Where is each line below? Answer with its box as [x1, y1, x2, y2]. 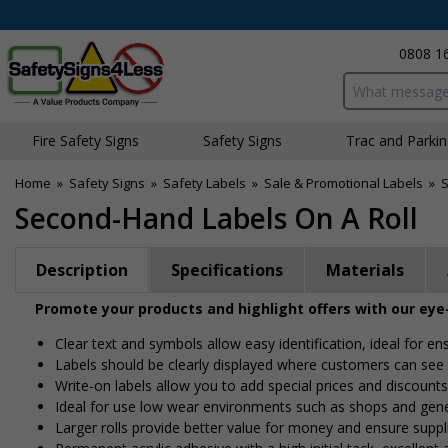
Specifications [171, 259, 283, 281]
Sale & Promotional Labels [264, 174, 423, 192]
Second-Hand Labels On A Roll [15, 199, 418, 237]
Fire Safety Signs [32, 131, 139, 150]
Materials [326, 259, 404, 281]
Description [36, 259, 128, 281]
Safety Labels [163, 174, 246, 192]
